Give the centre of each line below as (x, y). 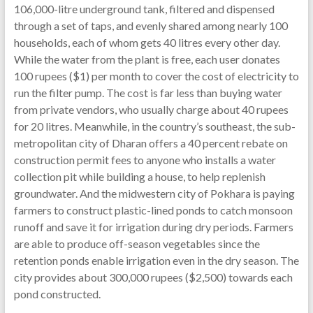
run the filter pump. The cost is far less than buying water (148, 93)
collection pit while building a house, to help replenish (139, 176)
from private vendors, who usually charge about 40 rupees (151, 109)
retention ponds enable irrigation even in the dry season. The (156, 260)
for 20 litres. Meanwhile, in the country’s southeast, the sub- (154, 126)
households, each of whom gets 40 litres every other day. (147, 42)
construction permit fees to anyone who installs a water (145, 160)
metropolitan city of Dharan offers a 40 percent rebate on (151, 143)
